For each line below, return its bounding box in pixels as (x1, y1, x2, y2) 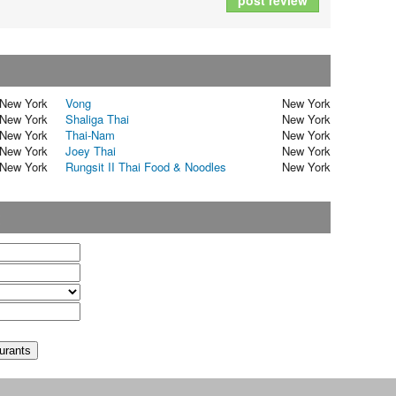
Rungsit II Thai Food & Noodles (65, 158, 226, 176)
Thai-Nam (65, 126, 115, 144)
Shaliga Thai (65, 110, 129, 128)
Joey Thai (65, 142, 116, 160)
